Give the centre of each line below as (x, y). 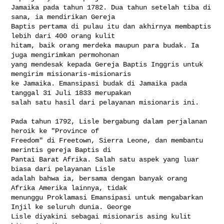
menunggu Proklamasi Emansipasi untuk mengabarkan (107, 197)
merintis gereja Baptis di (63, 150)
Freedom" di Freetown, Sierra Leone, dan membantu (107, 140)
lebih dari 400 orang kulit (65, 36)
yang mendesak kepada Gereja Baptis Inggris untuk (107, 64)
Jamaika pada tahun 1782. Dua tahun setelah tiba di (111, 7)
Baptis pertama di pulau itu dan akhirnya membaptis (111, 26)
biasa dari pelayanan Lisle (65, 169)
